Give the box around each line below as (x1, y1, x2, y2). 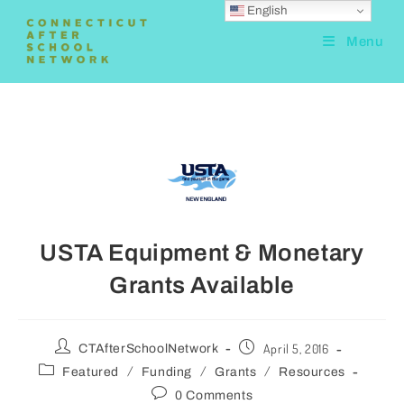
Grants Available (109, 272, 295, 298)
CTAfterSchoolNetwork (78, 342, 219, 356)
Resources (279, 365, 345, 380)
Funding (141, 365, 193, 380)
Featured (62, 365, 120, 380)
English (244, 3, 289, 17)
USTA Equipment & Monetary (40, 240, 364, 266)
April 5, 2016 (262, 341, 329, 357)
